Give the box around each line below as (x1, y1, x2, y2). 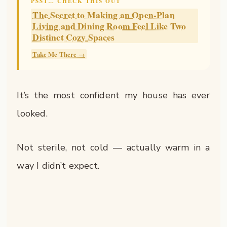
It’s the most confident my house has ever (17, 89, 210, 101)
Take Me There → (32, 50, 85, 59)
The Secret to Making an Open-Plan (32, 8, 175, 22)
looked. (17, 107, 48, 120)
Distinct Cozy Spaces (32, 30, 115, 44)
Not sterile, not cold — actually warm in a (17, 141, 210, 154)
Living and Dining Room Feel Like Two (32, 19, 186, 33)
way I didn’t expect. (17, 160, 100, 172)
